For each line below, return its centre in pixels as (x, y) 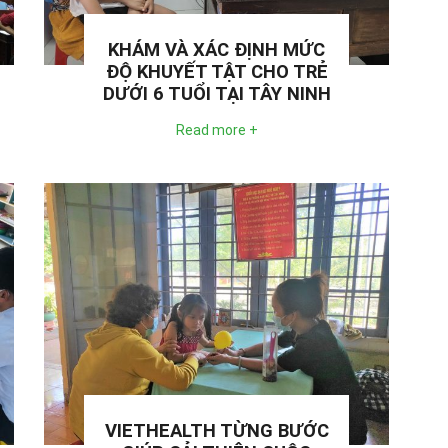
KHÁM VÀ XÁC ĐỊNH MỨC (216, 50)
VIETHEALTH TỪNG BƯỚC (216, 430)
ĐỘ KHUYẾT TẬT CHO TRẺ (216, 72)
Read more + (216, 130)
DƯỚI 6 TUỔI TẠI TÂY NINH (216, 94)
